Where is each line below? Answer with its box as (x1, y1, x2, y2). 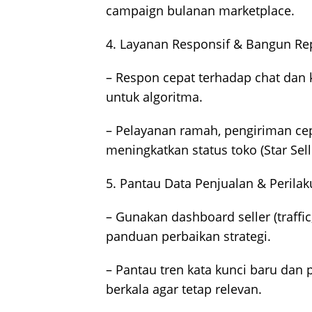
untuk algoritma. (106, 88, 203, 106)
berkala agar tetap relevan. (106, 281, 262, 298)
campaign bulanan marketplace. (106, 2, 295, 19)
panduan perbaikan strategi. (106, 228, 271, 245)
